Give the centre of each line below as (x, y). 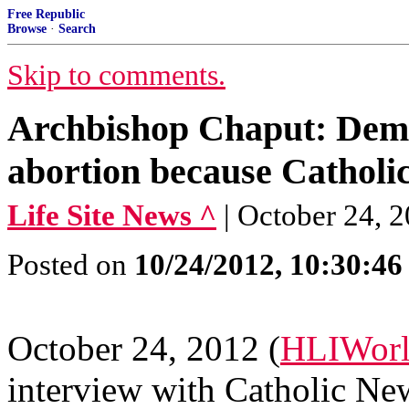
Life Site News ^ (112, 215)
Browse (27, 29)
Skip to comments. (116, 75)
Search (77, 29)
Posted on (71, 265)
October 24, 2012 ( (144, 348)
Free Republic (46, 14)
